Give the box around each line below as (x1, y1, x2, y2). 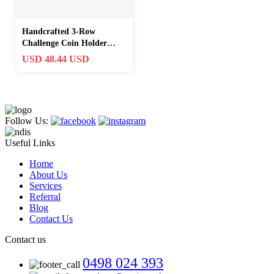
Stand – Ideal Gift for (22, 50, 103, 59)
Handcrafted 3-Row (22, 26, 95, 36)
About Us (29, 169, 67, 180)
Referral (29, 191, 61, 202)
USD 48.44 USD (22, 53, 89, 64)
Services (29, 180, 62, 191)
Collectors (22, 61, 59, 71)
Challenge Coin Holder (22, 38, 107, 48)
